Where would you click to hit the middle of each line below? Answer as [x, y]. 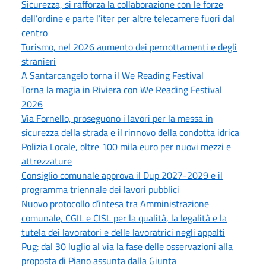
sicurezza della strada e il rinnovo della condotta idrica [130, 132]
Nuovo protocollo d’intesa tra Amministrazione [115, 203]
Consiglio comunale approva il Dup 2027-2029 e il [122, 175]
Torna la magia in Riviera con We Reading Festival [122, 89]
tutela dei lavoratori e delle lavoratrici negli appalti [123, 232]
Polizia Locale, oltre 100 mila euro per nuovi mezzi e [126, 146]
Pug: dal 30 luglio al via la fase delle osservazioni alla [127, 246]
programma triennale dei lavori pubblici [100, 189]
